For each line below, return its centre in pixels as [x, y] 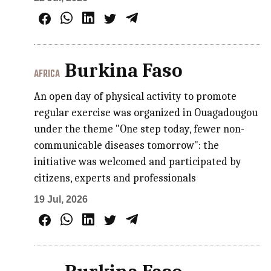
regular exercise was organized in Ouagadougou [146, 113]
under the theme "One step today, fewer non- [139, 129]
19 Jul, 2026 [61, 199]
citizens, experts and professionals [115, 178]
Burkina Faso [124, 70]
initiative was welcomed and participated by [138, 162]
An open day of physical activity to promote [135, 96]
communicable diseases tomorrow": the [127, 145]
